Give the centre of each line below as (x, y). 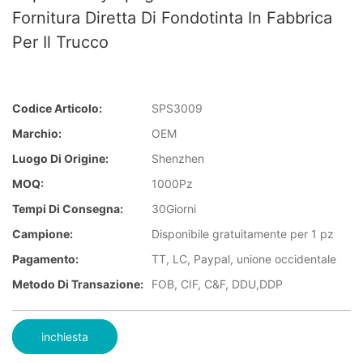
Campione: (43, 234)
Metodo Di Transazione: (78, 284)
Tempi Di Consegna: (68, 209)
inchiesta (65, 336)
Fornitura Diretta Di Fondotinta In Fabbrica (172, 18)
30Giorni (174, 209)
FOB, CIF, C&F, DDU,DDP (217, 284)
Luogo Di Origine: (60, 159)
